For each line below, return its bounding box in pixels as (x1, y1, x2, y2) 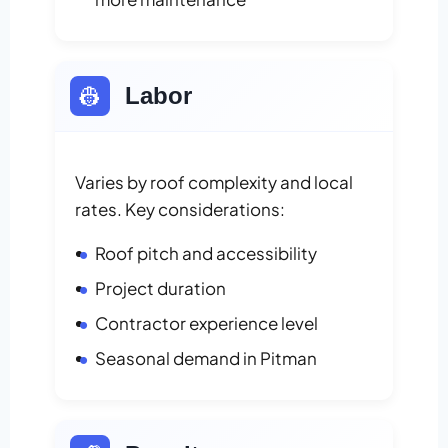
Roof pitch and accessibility (95, 242, 317, 265)
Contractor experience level (95, 312, 318, 335)
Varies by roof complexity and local (75, 171, 353, 194)
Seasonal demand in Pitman (95, 347, 317, 370)
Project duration (95, 277, 226, 300)
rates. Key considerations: (75, 198, 285, 221)
